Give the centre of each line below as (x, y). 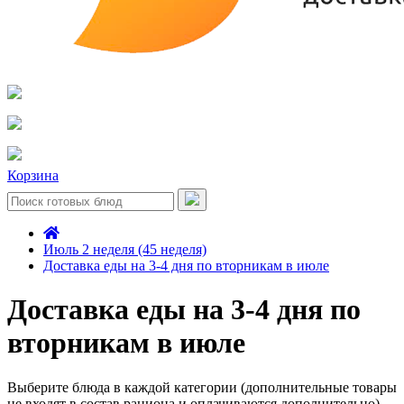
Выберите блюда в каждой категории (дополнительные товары (202, 387)
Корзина (33, 175)
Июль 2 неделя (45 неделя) (125, 249)
